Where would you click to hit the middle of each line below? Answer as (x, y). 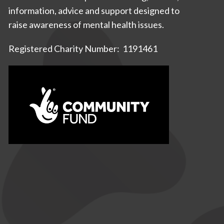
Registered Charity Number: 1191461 (83, 49)
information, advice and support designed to (94, 11)
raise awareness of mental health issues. (86, 25)
